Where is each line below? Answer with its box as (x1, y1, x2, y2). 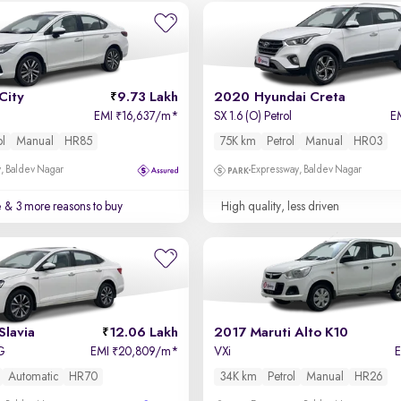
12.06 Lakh (108, 326, 178, 340)
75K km (218, 135, 256, 148)
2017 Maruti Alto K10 (213, 326, 348, 340)
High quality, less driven (220, 200, 339, 213)
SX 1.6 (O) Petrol (213, 110, 292, 123)
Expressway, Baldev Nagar (250, 165, 362, 175)
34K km (218, 371, 257, 383)
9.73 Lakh (116, 90, 178, 105)
